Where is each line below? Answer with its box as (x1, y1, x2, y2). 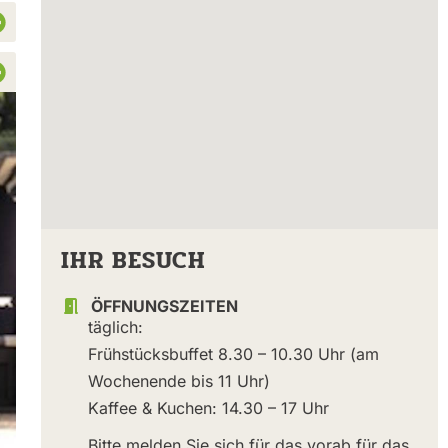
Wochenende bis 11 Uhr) (87, 371, 270, 392)
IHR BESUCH (60, 242, 206, 280)
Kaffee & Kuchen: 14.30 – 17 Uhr (87, 398, 329, 419)
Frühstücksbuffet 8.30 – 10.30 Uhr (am (87, 344, 379, 365)
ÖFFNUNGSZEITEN (90, 296, 238, 317)
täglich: (87, 317, 143, 338)
